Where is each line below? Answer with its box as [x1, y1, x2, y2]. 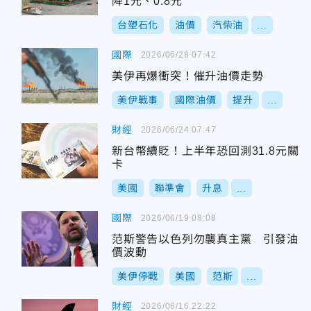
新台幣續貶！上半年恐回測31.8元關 [112, 145, 299, 157]
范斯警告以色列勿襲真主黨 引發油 [112, 233, 299, 245]
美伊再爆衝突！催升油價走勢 [112, 70, 264, 82]
